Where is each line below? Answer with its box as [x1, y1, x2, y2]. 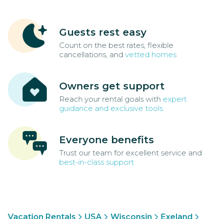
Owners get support [59, 80, 165, 92]
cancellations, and [59, 50, 125, 60]
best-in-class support [59, 157, 134, 167]
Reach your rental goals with [59, 94, 163, 104]
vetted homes [125, 50, 176, 60]
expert [163, 94, 187, 104]
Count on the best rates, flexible [59, 41, 174, 50]
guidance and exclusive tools [59, 104, 163, 113]
